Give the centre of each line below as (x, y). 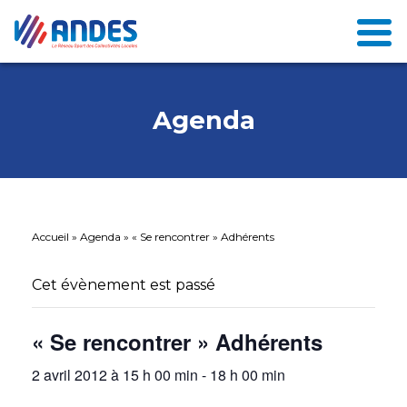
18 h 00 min (248, 375)
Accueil (50, 237)
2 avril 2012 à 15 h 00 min (115, 375)
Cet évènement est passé (124, 285)
